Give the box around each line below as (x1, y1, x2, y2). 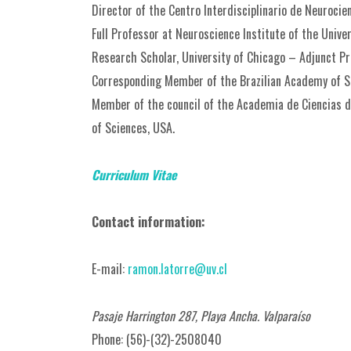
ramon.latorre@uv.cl (128, 259, 227, 278)
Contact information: (92, 212, 205, 231)
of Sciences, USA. (92, 118, 175, 137)
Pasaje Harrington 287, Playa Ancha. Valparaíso (92, 306, 310, 325)
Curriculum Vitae (92, 165, 177, 184)
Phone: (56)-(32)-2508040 (92, 330, 222, 349)
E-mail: (92, 259, 128, 278)
